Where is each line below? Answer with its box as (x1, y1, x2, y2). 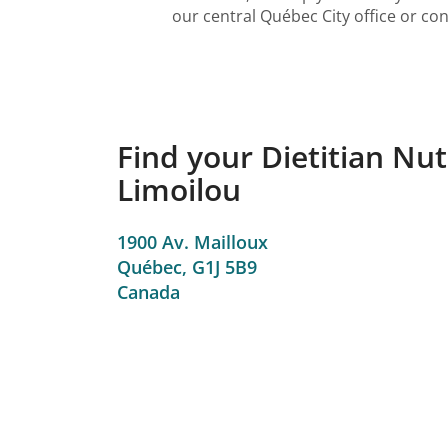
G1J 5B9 (192, 254, 257, 279)
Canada (117, 279, 180, 304)
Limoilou (117, 169, 241, 211)
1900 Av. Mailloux (117, 229, 268, 254)
